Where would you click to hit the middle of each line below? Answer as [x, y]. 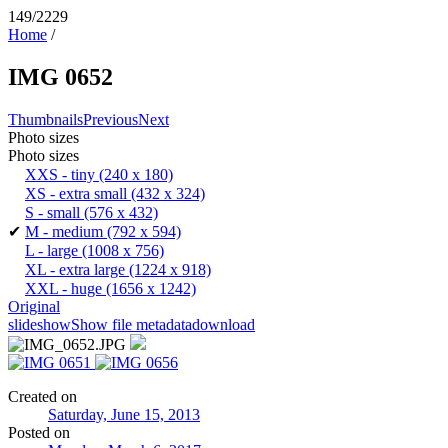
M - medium [64, 231]
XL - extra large [75, 269]
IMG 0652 [60, 76]
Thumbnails [45, 119]
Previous [110, 119]
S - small [52, 212]
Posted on [39, 432]
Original [34, 306]
